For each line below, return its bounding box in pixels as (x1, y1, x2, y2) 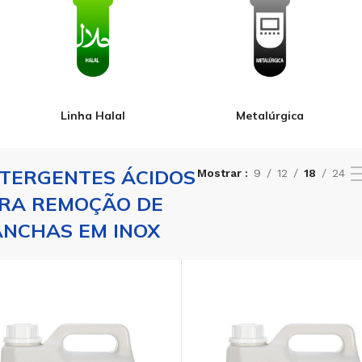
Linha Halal (60, 108, 125, 124)
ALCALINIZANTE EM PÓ (202, 335, 326, 348)
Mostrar (196, 166, 245, 180)
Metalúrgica (235, 108, 304, 124)
